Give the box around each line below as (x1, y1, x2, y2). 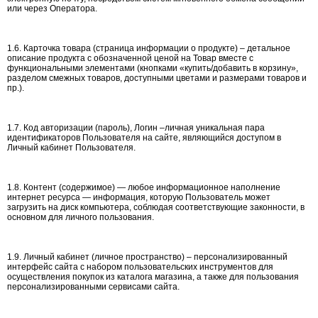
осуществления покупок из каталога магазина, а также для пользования (7, 272, 299, 282)
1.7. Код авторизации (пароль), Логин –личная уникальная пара (7, 123, 265, 133)
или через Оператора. (7, 4, 97, 13)
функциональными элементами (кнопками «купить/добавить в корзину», (7, 63, 298, 73)
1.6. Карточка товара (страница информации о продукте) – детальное (7, 43, 290, 53)
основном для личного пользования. (7, 212, 154, 222)
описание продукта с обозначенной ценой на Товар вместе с (7, 53, 253, 63)
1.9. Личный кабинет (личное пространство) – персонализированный (7, 252, 287, 262)
